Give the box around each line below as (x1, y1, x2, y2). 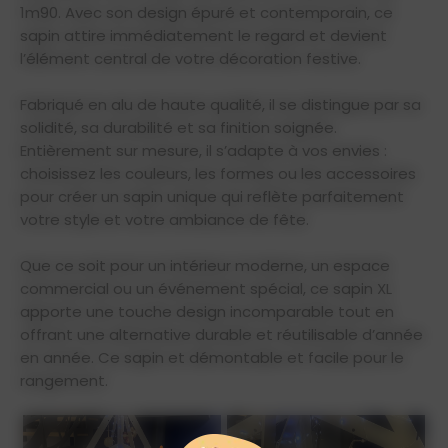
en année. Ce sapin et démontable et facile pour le (20, 346, 404, 368)
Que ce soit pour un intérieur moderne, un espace (20, 254, 390, 276)
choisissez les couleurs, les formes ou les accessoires (20, 162, 416, 184)
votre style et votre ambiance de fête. (20, 208, 309, 230)
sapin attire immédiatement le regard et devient (20, 24, 387, 46)
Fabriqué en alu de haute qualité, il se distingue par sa (20, 93, 421, 115)
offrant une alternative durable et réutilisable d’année (20, 323, 423, 345)
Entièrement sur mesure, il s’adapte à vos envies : (20, 139, 387, 161)
